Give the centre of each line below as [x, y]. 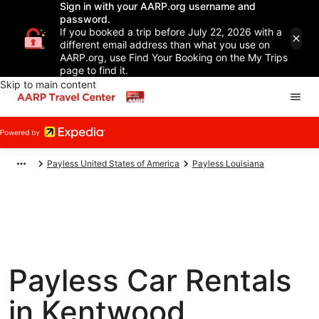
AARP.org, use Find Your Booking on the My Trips [174, 57]
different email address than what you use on [165, 45]
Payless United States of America [113, 163]
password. [85, 19]
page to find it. [94, 70]
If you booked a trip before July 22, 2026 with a [171, 32]
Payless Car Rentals [150, 280]
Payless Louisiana [228, 163]
